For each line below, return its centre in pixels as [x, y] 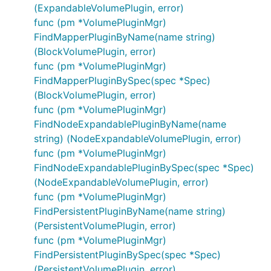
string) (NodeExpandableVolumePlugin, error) [138, 139]
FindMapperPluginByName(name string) [125, 37]
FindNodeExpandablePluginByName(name [130, 124]
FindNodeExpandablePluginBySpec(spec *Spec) [144, 168]
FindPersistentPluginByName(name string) [130, 211]
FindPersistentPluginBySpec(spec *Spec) [127, 255]
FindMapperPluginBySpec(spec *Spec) [122, 80]
